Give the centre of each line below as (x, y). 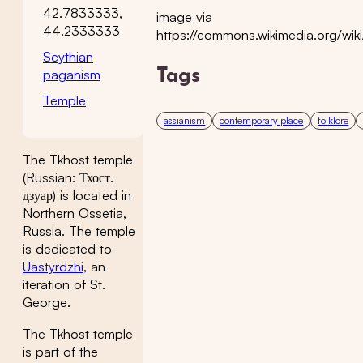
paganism (72, 75)
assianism (185, 121)
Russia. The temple (79, 231)
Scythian (68, 57)
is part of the (60, 351)
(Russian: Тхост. (68, 178)
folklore (333, 121)
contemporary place (262, 121)
